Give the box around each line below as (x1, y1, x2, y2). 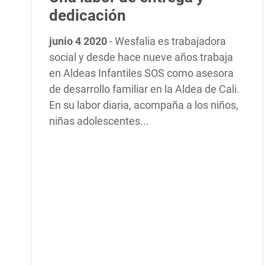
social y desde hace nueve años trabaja (49, 51, 234, 64)
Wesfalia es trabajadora (115, 35, 227, 48)
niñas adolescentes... (49, 115, 150, 128)
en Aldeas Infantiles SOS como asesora (49, 67, 234, 80)
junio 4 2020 (49, 35, 110, 48)
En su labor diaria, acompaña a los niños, (49, 99, 239, 112)
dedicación (49, 7, 127, 25)
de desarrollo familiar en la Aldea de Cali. (49, 83, 240, 96)
